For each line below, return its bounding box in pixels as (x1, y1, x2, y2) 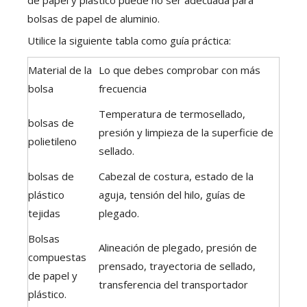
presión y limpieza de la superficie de (99, 125, 273, 139)
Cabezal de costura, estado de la (99, 169, 254, 183)
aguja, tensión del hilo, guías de (99, 187, 245, 201)
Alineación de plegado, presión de (99, 240, 257, 254)
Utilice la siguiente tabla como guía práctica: (27, 33, 231, 47)
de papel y (28, 268, 77, 282)
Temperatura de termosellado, (99, 106, 245, 121)
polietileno (28, 134, 77, 148)
